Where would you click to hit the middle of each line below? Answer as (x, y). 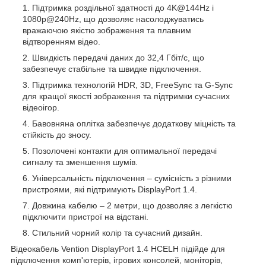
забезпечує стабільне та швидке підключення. (112, 69)
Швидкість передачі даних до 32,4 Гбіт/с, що (118, 57)
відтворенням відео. (61, 41)
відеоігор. (41, 107)
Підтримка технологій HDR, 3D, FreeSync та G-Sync (132, 85)
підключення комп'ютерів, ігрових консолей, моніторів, (117, 260)
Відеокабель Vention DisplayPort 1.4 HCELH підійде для (118, 248)
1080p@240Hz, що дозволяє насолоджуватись (113, 19)
